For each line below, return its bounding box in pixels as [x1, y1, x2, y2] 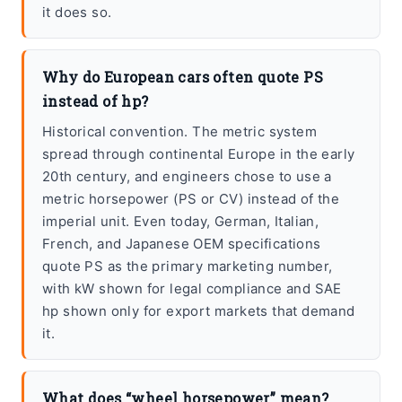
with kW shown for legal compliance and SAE [42, 280, 342, 298]
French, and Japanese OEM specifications [42, 235, 321, 253]
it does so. [42, 4, 112, 22]
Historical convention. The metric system [42, 123, 317, 141]
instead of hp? [42, 92, 149, 111]
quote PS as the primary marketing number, [42, 258, 333, 275]
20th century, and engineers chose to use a [42, 168, 332, 186]
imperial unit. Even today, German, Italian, [42, 213, 319, 231]
